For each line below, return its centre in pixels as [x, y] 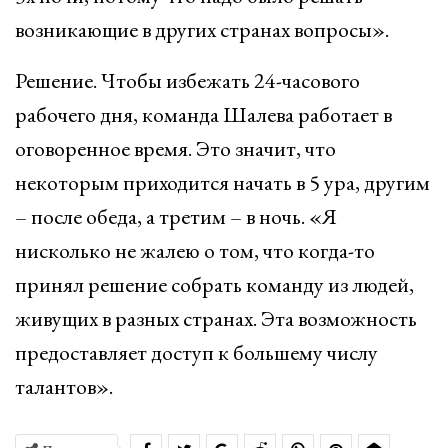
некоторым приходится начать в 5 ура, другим [222, 182]
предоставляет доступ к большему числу [196, 352]
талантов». [64, 386]
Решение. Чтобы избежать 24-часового [187, 80]
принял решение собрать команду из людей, [214, 284]
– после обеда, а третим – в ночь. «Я [176, 216]
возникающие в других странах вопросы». [202, 29]
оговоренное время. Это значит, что [175, 148]
